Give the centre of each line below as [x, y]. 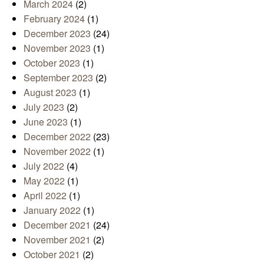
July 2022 [44, 166]
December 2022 [57, 136]
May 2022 [44, 180]
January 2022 [52, 210]
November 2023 [57, 48]
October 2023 [52, 62]
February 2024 [54, 18]
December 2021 [57, 225]
